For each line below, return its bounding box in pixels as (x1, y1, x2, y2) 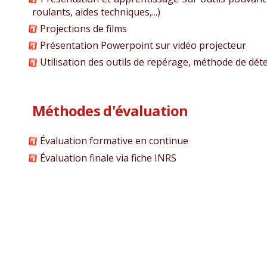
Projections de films (37, 22, 127, 36)
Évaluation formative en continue (37, 134, 188, 148)
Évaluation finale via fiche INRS (37, 151, 176, 164)
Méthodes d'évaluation (32, 101, 188, 121)
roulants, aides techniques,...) (32, 5, 160, 18)
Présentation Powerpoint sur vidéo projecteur (37, 39, 246, 52)
